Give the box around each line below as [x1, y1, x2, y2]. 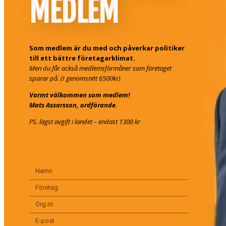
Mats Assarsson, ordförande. [29, 100, 118, 109]
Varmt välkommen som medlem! [29, 90, 132, 99]
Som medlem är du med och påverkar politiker [29, 43, 185, 52]
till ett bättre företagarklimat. [29, 53, 135, 63]
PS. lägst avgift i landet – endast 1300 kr [29, 117, 140, 126]
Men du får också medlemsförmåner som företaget [29, 63, 172, 73]
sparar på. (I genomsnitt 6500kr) [29, 73, 121, 83]
